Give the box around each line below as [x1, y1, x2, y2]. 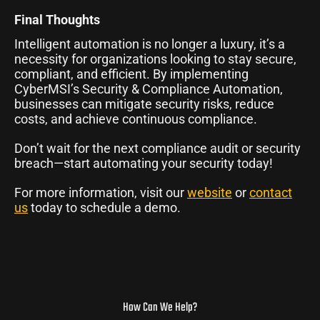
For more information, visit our [14, 184, 187, 200]
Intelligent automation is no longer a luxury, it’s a [14, 36, 285, 51]
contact [249, 184, 292, 200]
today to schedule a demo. [28, 199, 181, 215]
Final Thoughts [14, 11, 100, 27]
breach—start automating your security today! [14, 155, 273, 171]
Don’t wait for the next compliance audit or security [14, 140, 301, 156]
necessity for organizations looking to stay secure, [14, 51, 296, 66]
